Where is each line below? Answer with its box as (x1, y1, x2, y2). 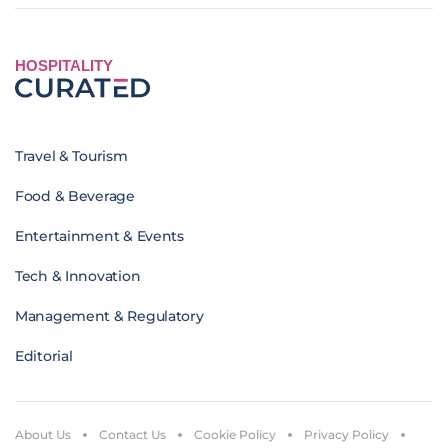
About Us (15, 427, 71, 443)
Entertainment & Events (15, 227, 184, 246)
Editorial (15, 347, 73, 366)
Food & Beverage (15, 187, 135, 206)
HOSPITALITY (15, 57, 114, 75)
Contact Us (99, 427, 166, 443)
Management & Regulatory (15, 307, 204, 326)
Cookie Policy (194, 427, 276, 443)
